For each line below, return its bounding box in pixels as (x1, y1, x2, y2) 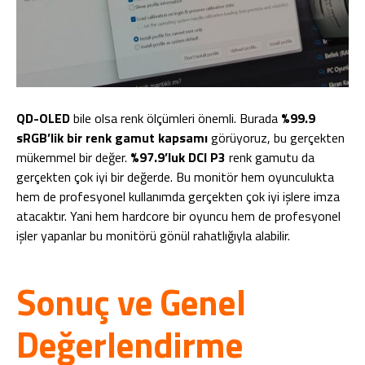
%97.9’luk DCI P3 (130, 147, 226, 167)
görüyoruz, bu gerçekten (208, 127, 345, 147)
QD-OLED (16, 108, 70, 128)
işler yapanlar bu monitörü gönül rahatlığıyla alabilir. (16, 225, 290, 245)
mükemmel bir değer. (16, 147, 130, 167)
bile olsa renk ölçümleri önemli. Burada (70, 108, 281, 128)
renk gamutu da (226, 147, 314, 167)
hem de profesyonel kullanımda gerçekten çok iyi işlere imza (16, 186, 340, 206)
